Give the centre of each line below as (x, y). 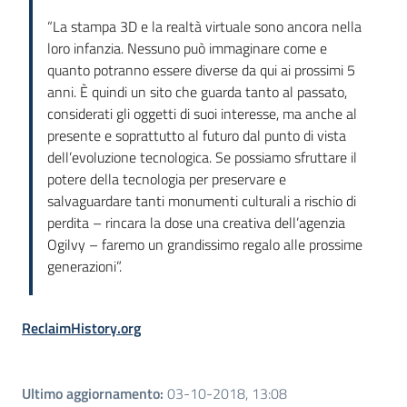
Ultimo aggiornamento (91, 394)
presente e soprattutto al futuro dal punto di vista (197, 136)
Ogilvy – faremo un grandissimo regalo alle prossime (205, 245)
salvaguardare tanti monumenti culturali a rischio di (202, 201)
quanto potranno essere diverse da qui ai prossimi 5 (201, 70)
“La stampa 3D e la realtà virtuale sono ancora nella (204, 27)
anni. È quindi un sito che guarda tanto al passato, (197, 92)
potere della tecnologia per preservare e (167, 179)
